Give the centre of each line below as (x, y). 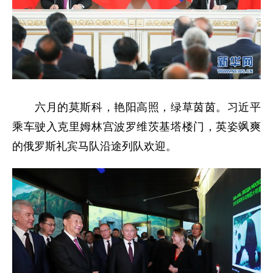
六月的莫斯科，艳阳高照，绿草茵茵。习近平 (136, 107)
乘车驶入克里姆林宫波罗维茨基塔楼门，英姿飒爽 (136, 126)
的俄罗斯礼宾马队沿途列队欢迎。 (94, 146)
